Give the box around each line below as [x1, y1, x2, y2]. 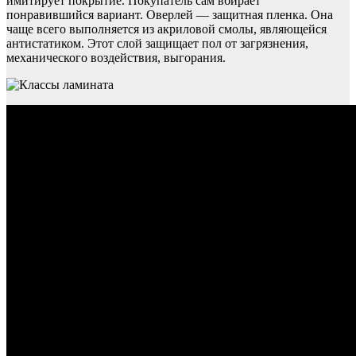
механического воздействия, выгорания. [6, 50, 226, 64]
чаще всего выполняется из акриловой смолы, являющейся [6, 21, 327, 36]
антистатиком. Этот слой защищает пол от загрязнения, [6, 36, 308, 50]
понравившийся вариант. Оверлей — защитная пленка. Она [6, 7, 333, 21]
